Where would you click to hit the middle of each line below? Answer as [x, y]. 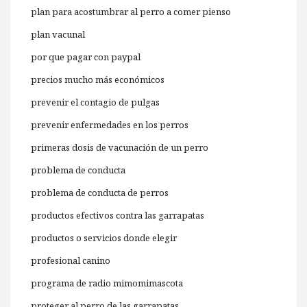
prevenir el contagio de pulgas [95, 102]
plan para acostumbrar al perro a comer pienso [131, 12]
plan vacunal [58, 35]
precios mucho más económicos [98, 80]
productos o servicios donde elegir [104, 238]
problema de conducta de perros [100, 193]
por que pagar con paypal [86, 57]
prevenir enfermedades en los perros [110, 125]
